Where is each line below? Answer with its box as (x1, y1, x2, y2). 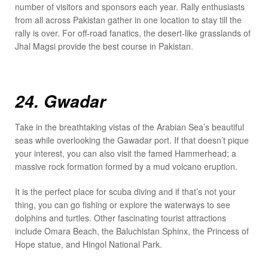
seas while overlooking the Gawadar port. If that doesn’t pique (15, 134, 249, 147)
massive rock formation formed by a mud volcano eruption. (15, 160, 237, 173)
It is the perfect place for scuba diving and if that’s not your (15, 185, 236, 197)
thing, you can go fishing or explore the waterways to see (15, 198, 230, 211)
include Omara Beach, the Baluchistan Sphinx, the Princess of (15, 224, 249, 237)
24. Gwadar (15, 89, 106, 113)
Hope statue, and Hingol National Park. (15, 237, 162, 250)
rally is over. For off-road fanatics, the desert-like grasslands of (15, 26, 251, 39)
